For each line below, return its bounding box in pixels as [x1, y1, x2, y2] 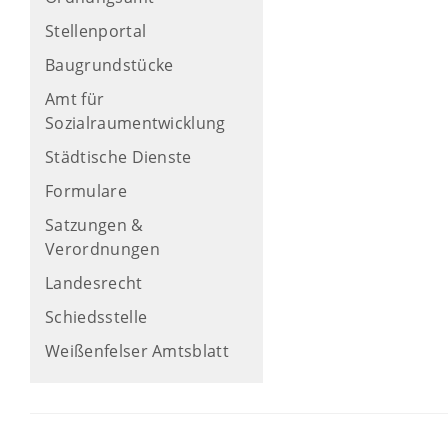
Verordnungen [45, 238, 160, 260]
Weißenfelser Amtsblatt [45, 340, 230, 362]
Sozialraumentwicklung [45, 112, 226, 134]
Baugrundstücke [45, 54, 174, 76]
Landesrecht [45, 272, 143, 294]
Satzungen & [45, 214, 144, 236]
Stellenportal [45, 20, 147, 42]
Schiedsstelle [45, 306, 148, 328]
